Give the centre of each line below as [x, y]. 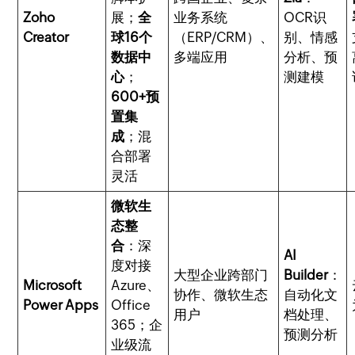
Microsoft [53, 285]
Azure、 [136, 285]
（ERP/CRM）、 [224, 37]
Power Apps [61, 305]
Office [131, 305]
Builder [306, 275]
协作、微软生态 [221, 295]
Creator [46, 37]
